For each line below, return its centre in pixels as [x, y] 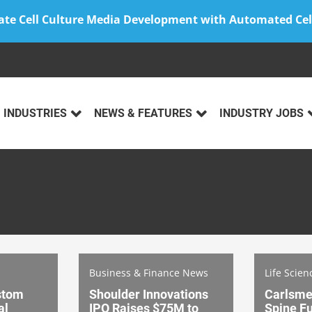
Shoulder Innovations [149, 294]
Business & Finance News [149, 272]
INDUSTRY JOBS [262, 114]
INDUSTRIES [35, 114]
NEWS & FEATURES [143, 114]
